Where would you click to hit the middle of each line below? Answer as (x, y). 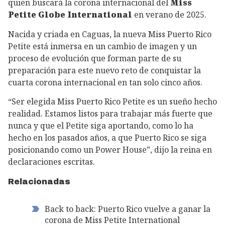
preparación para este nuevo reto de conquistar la (104, 70)
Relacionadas (39, 182)
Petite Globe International (70, 14)
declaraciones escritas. (51, 162)
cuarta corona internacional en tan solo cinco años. (105, 82)
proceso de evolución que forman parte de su (95, 58)
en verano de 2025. (169, 14)
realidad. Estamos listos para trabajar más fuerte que (110, 114)
